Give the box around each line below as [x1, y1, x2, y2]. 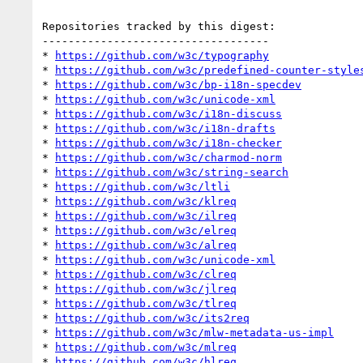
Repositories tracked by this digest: [42, 19, 275, 32]
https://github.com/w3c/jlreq [55, 282, 237, 295]
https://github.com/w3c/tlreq [55, 297, 237, 310]
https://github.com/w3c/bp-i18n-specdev [55, 78, 301, 91]
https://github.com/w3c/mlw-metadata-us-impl [55, 326, 334, 339]
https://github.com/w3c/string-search [55, 165, 288, 178]
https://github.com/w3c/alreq [55, 238, 237, 251]
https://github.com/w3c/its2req [55, 311, 250, 324]
